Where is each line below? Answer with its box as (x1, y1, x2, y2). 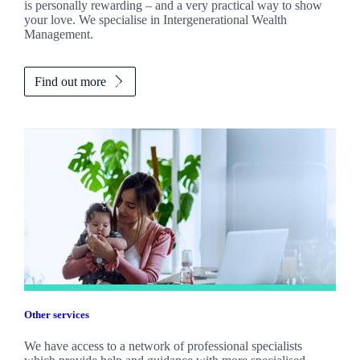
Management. (23, 27, 96, 41)
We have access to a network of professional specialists (23, 339, 302, 354)
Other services (23, 309, 89, 321)
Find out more (34, 74, 106, 88)
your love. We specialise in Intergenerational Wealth (23, 12, 287, 27)
